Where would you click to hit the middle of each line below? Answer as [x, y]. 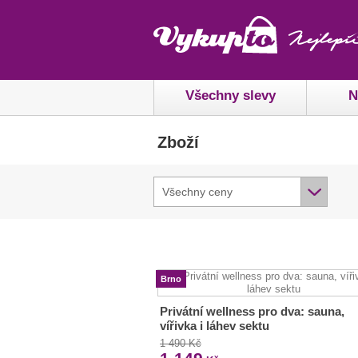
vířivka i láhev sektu [215, 326]
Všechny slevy [230, 95]
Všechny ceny [197, 192]
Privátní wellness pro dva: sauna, [252, 311]
